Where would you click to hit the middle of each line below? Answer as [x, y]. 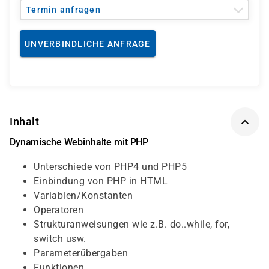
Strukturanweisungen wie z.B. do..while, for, [131, 224]
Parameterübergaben [81, 253]
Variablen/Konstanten [83, 195]
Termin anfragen [63, 10]
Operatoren [59, 210]
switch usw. [60, 239]
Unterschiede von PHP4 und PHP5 [110, 167]
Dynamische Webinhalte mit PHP [79, 142]
